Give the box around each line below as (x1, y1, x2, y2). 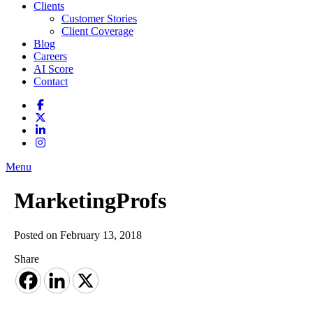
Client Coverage (61, 25, 133, 37)
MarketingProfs (14, 188, 166, 214)
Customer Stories (61, 13, 137, 24)
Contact (34, 75, 68, 87)
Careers (34, 50, 67, 62)
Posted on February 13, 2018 (14, 228, 142, 241)
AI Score (34, 63, 73, 75)
